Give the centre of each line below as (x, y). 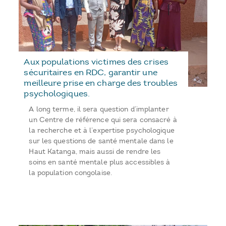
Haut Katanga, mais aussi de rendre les (95, 152)
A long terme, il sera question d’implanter (99, 109)
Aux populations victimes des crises (96, 62)
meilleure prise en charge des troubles (101, 83)
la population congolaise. (70, 173)
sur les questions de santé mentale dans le (101, 141)
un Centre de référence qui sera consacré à (103, 120)
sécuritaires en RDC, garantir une (91, 72)
